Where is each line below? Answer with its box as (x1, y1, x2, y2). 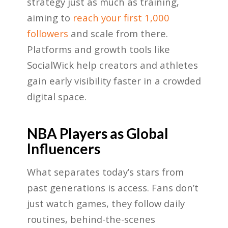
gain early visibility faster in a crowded (26, 74, 201, 87)
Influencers (26, 139, 100, 157)
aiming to (26, 11, 73, 24)
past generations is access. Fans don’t (26, 181, 198, 194)
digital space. (26, 90, 87, 103)
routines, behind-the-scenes (26, 213, 155, 226)
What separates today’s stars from (26, 165, 184, 179)
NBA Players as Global (26, 124, 168, 142)
